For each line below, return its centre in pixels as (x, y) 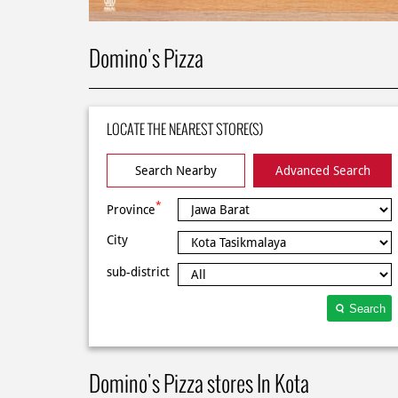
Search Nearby (175, 170)
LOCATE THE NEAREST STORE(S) (184, 129)
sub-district (138, 272)
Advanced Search (322, 170)
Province (131, 209)
